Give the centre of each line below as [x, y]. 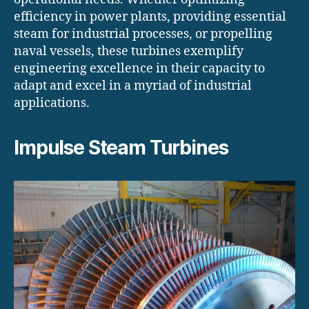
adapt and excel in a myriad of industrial [133, 86]
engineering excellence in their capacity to [139, 68]
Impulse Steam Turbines [121, 147]
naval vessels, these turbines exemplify [129, 51]
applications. [52, 103]
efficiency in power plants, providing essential [150, 17]
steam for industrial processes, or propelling [143, 34]
